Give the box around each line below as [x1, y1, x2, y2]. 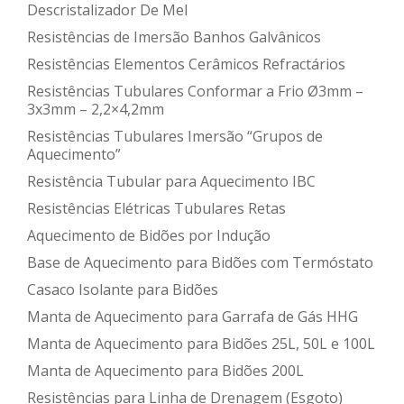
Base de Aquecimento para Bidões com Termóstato [27, 252, 373, 272]
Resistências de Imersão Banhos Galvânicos [27, 26, 321, 47]
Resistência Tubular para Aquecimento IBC [27, 170, 316, 191]
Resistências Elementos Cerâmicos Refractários [27, 53, 345, 74]
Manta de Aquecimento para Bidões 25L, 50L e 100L [27, 333, 375, 353]
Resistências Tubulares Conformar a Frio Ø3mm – [27, 80, 363, 101]
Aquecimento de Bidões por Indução [27, 225, 271, 245]
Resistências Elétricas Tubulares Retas [27, 197, 286, 218]
